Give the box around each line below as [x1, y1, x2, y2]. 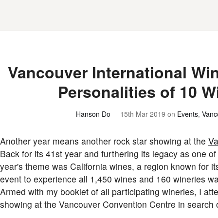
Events [177, 109, 198, 119]
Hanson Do [76, 109, 110, 119]
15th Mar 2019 [120, 109, 165, 119]
